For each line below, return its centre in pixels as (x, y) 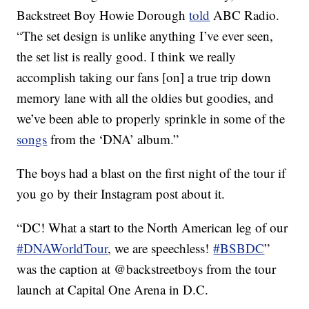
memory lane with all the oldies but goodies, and (146, 98)
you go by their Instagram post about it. (121, 194)
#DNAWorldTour (62, 248)
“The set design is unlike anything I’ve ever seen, (145, 36)
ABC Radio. (245, 15)
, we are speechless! (161, 248)
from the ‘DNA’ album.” (113, 139)
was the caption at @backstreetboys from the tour (147, 269)
